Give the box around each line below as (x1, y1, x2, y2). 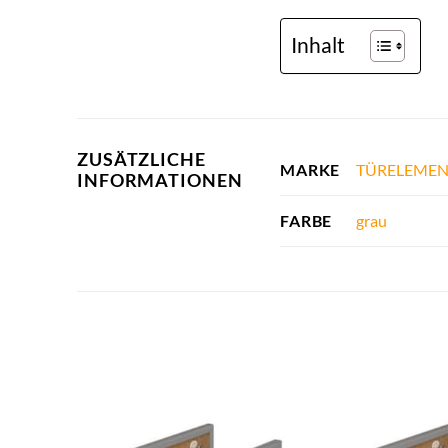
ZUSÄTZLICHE (77, 148, 206, 170)
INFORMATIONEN (77, 169, 243, 191)
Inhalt (291, 31, 346, 57)
